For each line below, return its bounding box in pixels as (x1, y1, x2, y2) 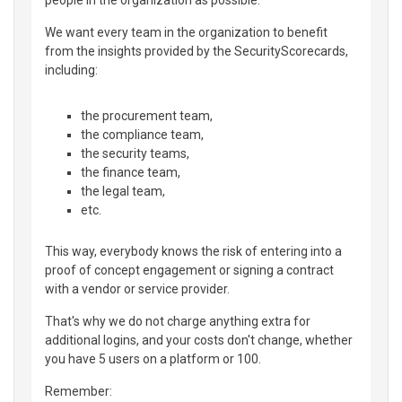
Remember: (45, 383, 112, 398)
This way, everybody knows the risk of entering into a (45, 243, 342, 258)
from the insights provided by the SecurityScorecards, (45, 43, 348, 58)
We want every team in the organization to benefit (45, 24, 328, 39)
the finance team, (81, 164, 180, 179)
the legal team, (81, 183, 165, 198)
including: (45, 62, 98, 77)
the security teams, (81, 145, 189, 161)
